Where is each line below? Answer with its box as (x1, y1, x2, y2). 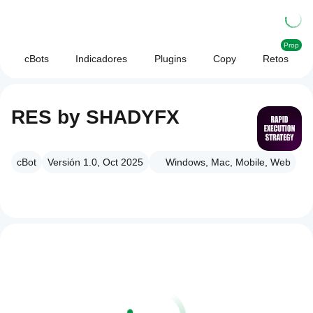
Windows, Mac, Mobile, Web (166, 156, 291, 168)
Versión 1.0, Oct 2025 (48, 156, 143, 168)
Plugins (154, 53, 187, 64)
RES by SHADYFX (11, 106, 180, 128)
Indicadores (75, 53, 128, 64)
